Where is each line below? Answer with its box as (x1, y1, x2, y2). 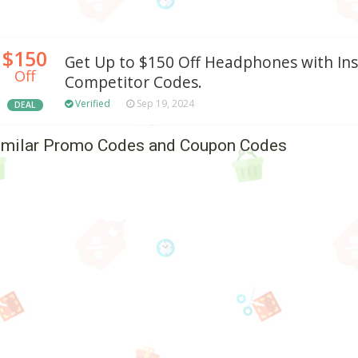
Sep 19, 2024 (134, 97, 194, 111)
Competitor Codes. (65, 72, 202, 93)
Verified (73, 97, 110, 111)
